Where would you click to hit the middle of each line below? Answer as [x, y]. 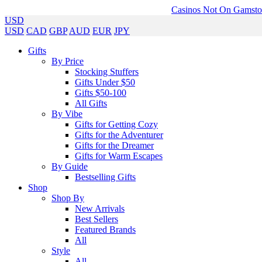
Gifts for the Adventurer [119, 135]
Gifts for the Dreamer [114, 145]
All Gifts [91, 103]
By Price [68, 61]
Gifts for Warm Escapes [119, 156]
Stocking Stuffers [107, 72]
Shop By [68, 198]
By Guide [70, 166]
